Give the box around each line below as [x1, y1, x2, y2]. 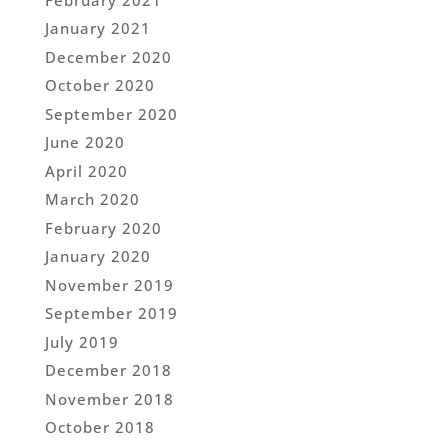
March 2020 [44, 189, 140, 210]
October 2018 [44, 417, 155, 438]
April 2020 [44, 160, 128, 181]
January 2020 [44, 246, 151, 267]
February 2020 [44, 217, 162, 238]
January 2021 [44, 18, 151, 39]
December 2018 [44, 360, 172, 381]
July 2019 [44, 331, 119, 352]
